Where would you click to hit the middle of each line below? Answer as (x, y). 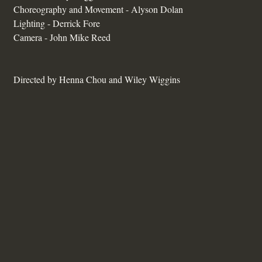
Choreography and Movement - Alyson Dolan (98, 9)
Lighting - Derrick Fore (57, 23)
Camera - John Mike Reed (62, 37)
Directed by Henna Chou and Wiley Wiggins (97, 79)
